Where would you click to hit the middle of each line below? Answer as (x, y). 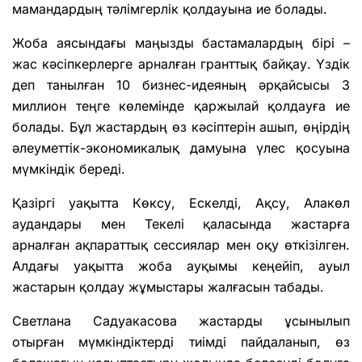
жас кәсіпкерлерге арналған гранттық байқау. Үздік (181, 64)
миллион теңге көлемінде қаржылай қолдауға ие (181, 106)
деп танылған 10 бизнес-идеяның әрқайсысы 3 (181, 85)
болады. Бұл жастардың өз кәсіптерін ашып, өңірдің (181, 127)
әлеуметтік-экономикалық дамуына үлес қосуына (181, 148)
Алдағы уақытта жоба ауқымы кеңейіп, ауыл (181, 266)
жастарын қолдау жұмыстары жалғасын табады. (168, 287)
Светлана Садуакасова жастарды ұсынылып (181, 321)
